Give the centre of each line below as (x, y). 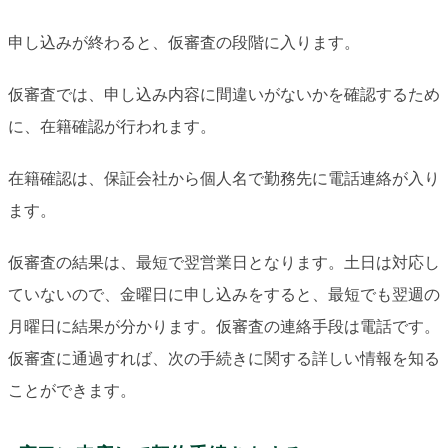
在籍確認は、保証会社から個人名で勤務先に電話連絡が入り (224, 179)
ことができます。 (72, 391)
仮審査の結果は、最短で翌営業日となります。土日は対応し (224, 263)
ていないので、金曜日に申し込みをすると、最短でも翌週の (224, 295)
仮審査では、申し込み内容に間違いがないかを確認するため (224, 95)
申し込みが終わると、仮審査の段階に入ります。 (184, 43)
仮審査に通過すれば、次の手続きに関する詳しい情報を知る (224, 359)
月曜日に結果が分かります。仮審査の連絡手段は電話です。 (224, 327)
